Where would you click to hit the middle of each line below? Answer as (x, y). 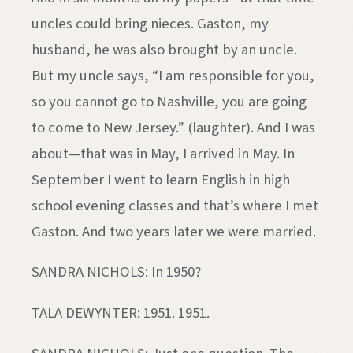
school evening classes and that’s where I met (175, 205)
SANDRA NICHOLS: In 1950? (116, 272)
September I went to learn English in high (161, 179)
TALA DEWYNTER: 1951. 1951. (121, 313)
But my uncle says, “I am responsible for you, (173, 75)
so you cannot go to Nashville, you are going (169, 101)
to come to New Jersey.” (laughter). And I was (173, 127)
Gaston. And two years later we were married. (174, 231)
